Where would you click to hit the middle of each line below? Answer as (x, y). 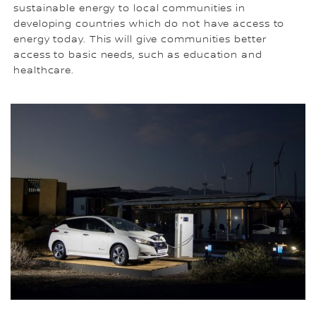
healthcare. (44, 70)
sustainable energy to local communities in (129, 8)
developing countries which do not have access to (149, 24)
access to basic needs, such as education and (138, 55)
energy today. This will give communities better (140, 39)
